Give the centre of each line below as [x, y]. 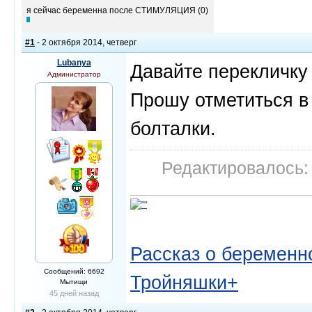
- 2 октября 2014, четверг [86, 42]
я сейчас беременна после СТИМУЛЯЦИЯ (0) [117, 10]
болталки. [173, 128]
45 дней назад [74, 293]
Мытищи [74, 282]
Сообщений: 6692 [74, 271]
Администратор [74, 74]
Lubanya [74, 63]
